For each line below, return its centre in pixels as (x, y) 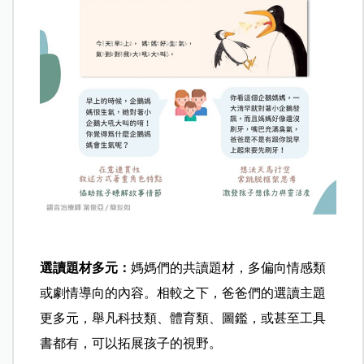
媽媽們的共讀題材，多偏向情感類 (229, 268)
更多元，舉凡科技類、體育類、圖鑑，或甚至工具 (183, 318)
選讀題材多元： (86, 268)
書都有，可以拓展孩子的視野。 (131, 344)
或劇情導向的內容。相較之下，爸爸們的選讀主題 (183, 293)
